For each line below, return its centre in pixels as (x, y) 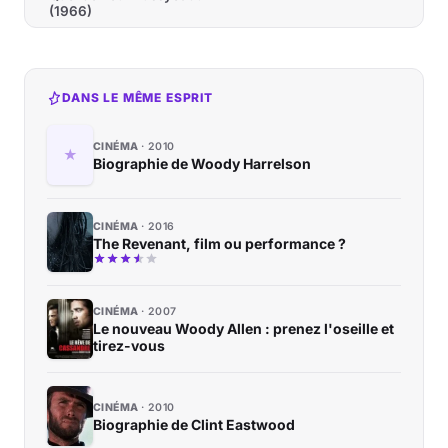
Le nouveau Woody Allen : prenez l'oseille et (243, 329)
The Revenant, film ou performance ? (219, 244)
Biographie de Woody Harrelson (202, 163)
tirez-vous (129, 346)
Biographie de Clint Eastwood (194, 424)
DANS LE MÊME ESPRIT (137, 98)
